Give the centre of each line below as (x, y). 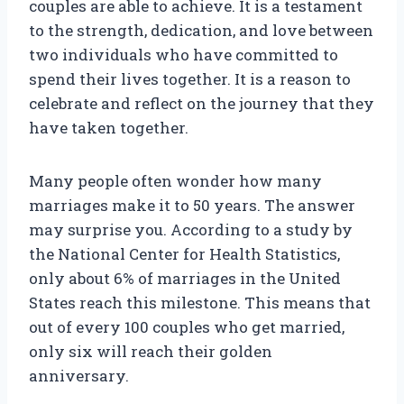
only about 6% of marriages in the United (185, 279)
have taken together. (109, 128)
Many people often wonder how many (175, 181)
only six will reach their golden (151, 352)
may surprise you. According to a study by (191, 230)
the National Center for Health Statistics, (184, 254)
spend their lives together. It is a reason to (190, 79)
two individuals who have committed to (184, 55)
